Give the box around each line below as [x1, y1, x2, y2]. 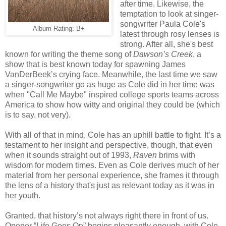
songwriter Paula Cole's [120, 19, 205, 28]
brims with [157, 150, 195, 159]
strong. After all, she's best [120, 39, 213, 48]
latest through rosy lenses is [120, 29, 219, 38]
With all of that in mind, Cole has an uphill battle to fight [5, 130, 200, 139]
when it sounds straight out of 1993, [5, 150, 133, 159]
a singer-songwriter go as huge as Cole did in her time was [5, 80, 214, 89]
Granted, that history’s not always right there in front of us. [5, 211, 208, 220]
